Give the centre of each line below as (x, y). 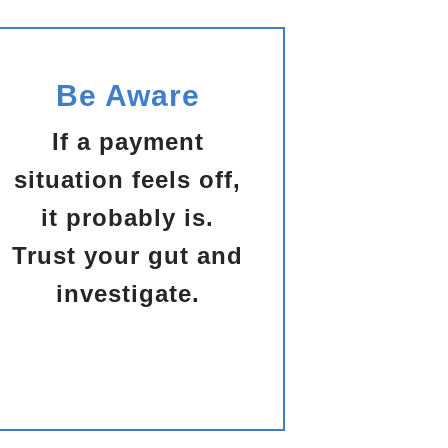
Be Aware (127, 96)
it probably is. (127, 218)
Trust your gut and (127, 256)
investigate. (127, 294)
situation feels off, (127, 180)
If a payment (127, 142)
